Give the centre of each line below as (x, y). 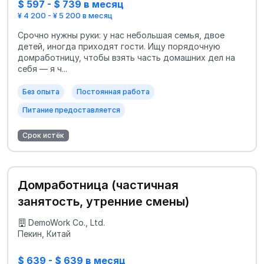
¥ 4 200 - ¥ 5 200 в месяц (65, 16)
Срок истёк (43, 136)
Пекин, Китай (44, 234)
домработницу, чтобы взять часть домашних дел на (126, 58)
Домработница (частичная (98, 185)
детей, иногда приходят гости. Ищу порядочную (119, 47)
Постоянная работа (113, 92)
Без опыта (41, 92)
